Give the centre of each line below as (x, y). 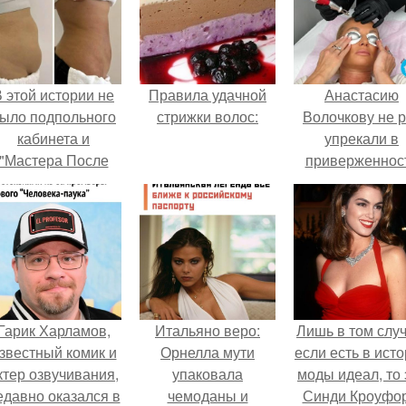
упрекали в (362, 139)
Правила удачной (208, 95)
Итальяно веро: (208, 331)
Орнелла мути (208, 353)
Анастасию (362, 95)
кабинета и (53, 139)
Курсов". (53, 204)
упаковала (208, 374)
